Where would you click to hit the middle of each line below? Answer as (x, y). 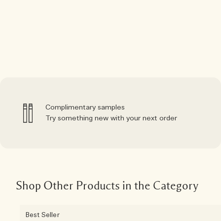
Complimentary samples (85, 108)
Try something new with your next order (111, 118)
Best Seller (43, 215)
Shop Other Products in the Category (107, 186)
